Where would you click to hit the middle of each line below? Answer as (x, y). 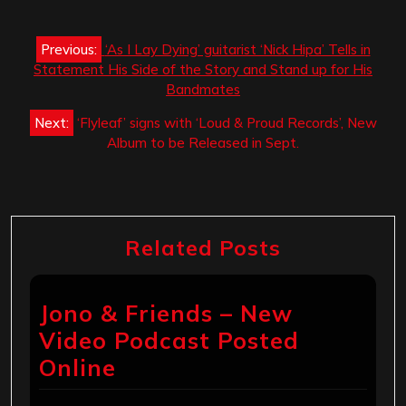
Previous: (68, 50)
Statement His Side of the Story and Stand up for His (203, 70)
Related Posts (203, 248)
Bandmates (203, 90)
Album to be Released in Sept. (203, 143)
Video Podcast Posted (169, 341)
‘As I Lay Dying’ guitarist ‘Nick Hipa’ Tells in (237, 50)
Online (77, 368)
